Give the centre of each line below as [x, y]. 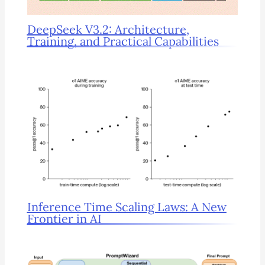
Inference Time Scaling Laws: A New [127, 207]
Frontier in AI [64, 219]
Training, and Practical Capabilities [123, 41]
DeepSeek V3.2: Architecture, [108, 30]
